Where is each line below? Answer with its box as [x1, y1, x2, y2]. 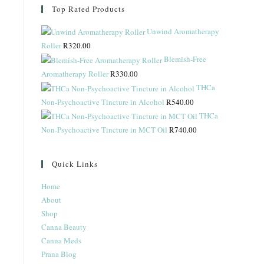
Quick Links [52, 159, 98, 170]
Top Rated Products [52, 3, 125, 14]
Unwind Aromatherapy [147, 25, 219, 37]
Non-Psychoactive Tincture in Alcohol [41, 96, 164, 107]
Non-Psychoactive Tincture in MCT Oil [41, 124, 167, 136]
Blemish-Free [164, 54, 206, 65]
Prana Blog [41, 249, 77, 260]
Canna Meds [41, 235, 81, 246]
